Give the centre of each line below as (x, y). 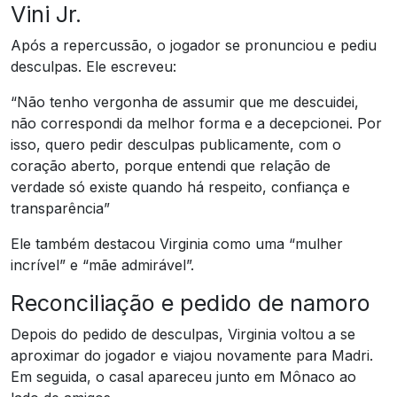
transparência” (60, 208)
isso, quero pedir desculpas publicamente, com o (176, 144)
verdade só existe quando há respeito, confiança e (180, 187)
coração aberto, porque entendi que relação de (171, 165)
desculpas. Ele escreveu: (93, 66)
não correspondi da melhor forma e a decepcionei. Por (196, 123)
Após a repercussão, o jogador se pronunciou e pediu (194, 45)
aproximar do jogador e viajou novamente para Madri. (192, 355)
